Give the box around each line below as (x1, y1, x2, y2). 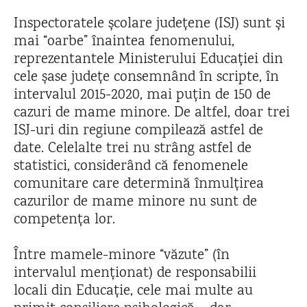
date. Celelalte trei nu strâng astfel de (14, 138, 251, 160)
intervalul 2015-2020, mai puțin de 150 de (14, 85, 271, 106)
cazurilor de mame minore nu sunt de (14, 192, 257, 213)
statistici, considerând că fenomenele (14, 156, 248, 177)
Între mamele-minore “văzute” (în (14, 245, 230, 267)
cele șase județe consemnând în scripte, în (14, 67, 279, 88)
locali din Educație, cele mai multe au (14, 281, 253, 302)
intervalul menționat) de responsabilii (14, 263, 256, 284)
